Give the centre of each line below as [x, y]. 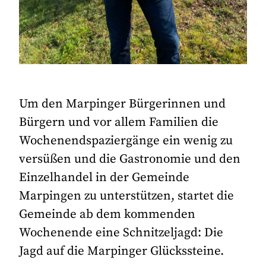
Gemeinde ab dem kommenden [107, 215]
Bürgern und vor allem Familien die [119, 123]
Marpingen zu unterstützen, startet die [127, 196]
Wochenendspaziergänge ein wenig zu [126, 141]
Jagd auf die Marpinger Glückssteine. [122, 251]
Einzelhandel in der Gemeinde [104, 178]
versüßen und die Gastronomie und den [130, 159]
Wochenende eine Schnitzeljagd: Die [121, 233]
